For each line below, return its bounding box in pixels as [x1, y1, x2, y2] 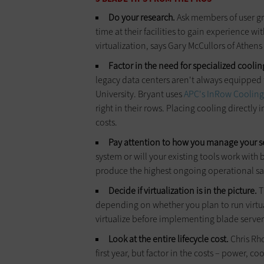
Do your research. [108, 11, 175, 24]
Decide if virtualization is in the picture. [108, 184, 257, 197]
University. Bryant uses [95, 87, 184, 100]
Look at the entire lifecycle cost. [108, 232, 229, 245]
